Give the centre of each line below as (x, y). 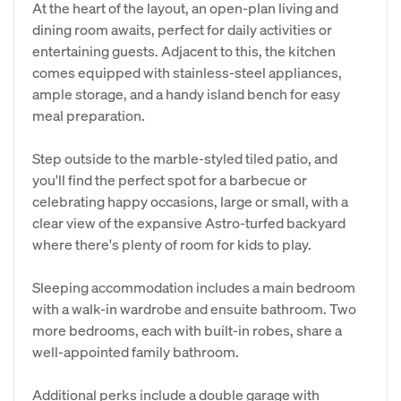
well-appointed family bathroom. (136, 351)
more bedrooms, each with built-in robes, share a (187, 330)
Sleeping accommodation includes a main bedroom (194, 287)
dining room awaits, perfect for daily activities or (182, 29)
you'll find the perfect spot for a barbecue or (170, 179)
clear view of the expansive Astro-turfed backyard (189, 222)
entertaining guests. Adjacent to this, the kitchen (184, 51)
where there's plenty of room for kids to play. (172, 244)
